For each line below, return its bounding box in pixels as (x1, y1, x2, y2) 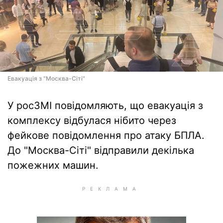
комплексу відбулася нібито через (7, 114, 176, 126)
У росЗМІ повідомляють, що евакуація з (7, 100, 203, 111)
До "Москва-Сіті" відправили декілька (7, 144, 194, 156)
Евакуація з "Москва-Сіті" (7, 75, 85, 82)
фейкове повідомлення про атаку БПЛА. (7, 129, 205, 141)
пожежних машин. (7, 159, 99, 171)
